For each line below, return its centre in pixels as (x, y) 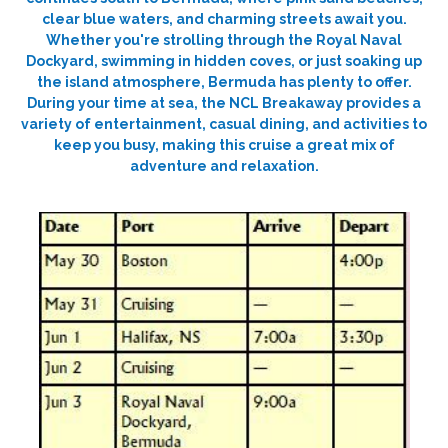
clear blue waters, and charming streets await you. (224, 19)
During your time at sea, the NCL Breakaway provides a (224, 103)
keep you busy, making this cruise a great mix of (224, 145)
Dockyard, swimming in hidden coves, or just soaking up (224, 61)
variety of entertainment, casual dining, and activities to (224, 124)
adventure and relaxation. (224, 166)
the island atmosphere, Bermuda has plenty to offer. (224, 82)
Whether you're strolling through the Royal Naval (224, 40)
